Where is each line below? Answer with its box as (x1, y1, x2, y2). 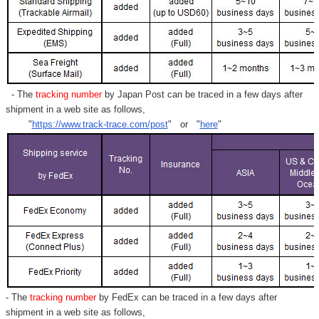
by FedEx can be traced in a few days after (98, 291, 277, 303)
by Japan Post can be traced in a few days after (101, 88, 303, 100)
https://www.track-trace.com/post (31, 118, 168, 130)
